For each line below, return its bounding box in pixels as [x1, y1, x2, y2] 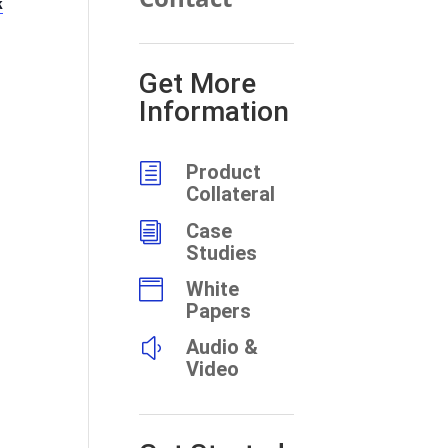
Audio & [185, 335, 258, 360]
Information [138, 95, 289, 129]
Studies [185, 240, 257, 265]
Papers [185, 298, 251, 323]
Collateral [185, 182, 275, 207]
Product [185, 160, 261, 185]
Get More [138, 67, 256, 101]
